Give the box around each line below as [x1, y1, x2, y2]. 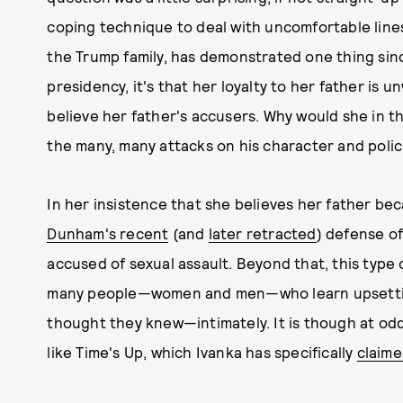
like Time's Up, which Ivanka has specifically [47, 343, 357, 361]
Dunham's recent [47, 224, 169, 242]
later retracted [208, 224, 317, 242]
